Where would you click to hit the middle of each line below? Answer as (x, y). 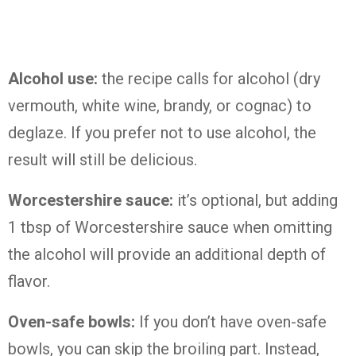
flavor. (29, 282)
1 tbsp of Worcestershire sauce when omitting (170, 228)
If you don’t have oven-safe (231, 322)
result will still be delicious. (103, 160)
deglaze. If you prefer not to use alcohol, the (162, 133)
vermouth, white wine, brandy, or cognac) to (160, 106)
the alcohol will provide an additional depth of (167, 255)
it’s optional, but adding (257, 201)
